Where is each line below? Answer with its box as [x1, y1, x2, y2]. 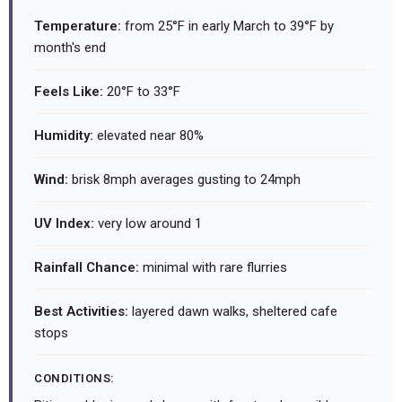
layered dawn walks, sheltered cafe [128, 303, 337, 320]
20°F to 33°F [103, 83, 180, 100]
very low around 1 [94, 215, 202, 232]
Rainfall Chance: [34, 259, 139, 276]
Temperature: [34, 18, 121, 35]
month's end [34, 39, 106, 57]
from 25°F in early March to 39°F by [121, 18, 334, 35]
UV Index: [34, 215, 94, 232]
